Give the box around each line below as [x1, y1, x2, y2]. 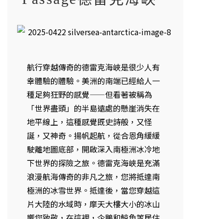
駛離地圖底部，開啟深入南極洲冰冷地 [27, 143, 160, 155]
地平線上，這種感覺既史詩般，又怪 [27, 115, 152, 128]
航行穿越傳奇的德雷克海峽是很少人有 [27, 61, 160, 73]
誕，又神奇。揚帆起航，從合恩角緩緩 [27, 129, 160, 141]
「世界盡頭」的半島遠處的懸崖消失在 [27, 102, 160, 114]
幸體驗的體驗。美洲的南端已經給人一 [27, 74, 160, 87]
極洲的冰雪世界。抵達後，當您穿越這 [27, 184, 160, 196]
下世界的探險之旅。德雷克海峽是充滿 [27, 156, 160, 169]
